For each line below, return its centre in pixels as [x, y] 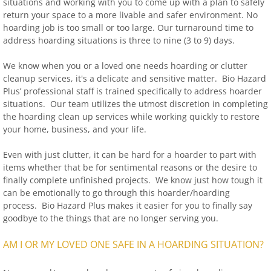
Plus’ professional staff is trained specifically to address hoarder [132, 91]
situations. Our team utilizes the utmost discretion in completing [135, 104]
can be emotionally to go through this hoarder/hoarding [116, 193]
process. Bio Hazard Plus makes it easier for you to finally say [128, 205]
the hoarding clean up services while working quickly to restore [131, 116]
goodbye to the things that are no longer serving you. [111, 218]
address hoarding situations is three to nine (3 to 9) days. [119, 40]
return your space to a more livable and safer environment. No [130, 15]
